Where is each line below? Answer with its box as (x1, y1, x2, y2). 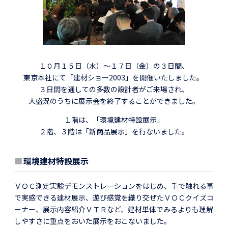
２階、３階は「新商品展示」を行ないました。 (39, 126, 189, 136)
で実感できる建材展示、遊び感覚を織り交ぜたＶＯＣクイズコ (14, 192, 214, 203)
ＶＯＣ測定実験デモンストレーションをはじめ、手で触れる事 (14, 180, 214, 191)
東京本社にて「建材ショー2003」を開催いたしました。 (23, 72, 205, 82)
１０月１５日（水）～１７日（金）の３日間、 (39, 60, 189, 71)
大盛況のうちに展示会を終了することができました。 (28, 95, 199, 106)
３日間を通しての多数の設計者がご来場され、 (39, 83, 189, 94)
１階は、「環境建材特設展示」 (64, 114, 164, 125)
